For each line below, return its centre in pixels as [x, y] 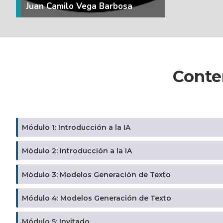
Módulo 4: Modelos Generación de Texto [97, 198]
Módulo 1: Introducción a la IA [76, 127]
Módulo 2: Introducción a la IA [77, 151]
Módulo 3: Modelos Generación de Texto [96, 174]
